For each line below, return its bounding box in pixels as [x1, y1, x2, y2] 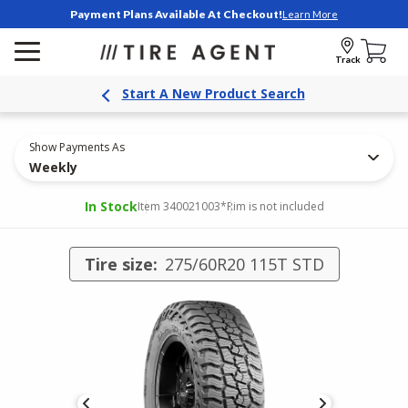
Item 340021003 [137, 199, 220, 214]
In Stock [84, 198, 138, 215]
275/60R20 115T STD [164, 253, 324, 275]
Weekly [29, 158, 77, 176]
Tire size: [84, 253, 158, 275]
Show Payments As [29, 139, 125, 155]
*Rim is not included [219, 199, 324, 214]
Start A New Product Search [121, 85, 305, 102]
